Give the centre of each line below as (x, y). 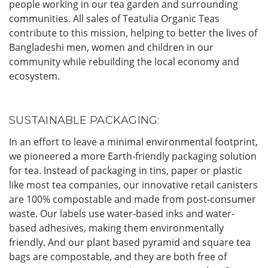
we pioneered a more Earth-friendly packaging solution (133, 156)
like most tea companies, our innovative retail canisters (133, 185)
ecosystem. (34, 76)
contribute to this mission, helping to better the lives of (133, 33)
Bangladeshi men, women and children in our (111, 48)
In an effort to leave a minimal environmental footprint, (133, 142)
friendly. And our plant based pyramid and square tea (130, 243)
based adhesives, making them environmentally (116, 228)
